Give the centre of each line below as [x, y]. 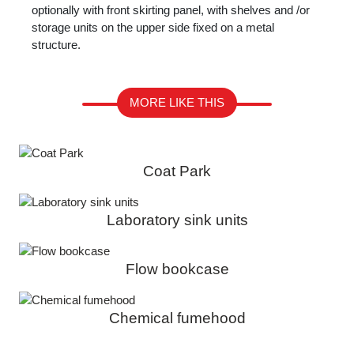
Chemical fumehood [177, 318]
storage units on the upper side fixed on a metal [153, 27]
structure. [56, 44]
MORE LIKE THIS [177, 102]
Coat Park [177, 171]
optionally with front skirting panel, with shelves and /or [171, 9]
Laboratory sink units [177, 220]
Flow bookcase [177, 269]
